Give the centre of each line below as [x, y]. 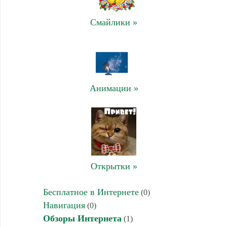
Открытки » [114, 166]
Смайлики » [114, 22]
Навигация [64, 205]
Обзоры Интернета [82, 219]
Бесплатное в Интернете [91, 192]
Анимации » [114, 88]
